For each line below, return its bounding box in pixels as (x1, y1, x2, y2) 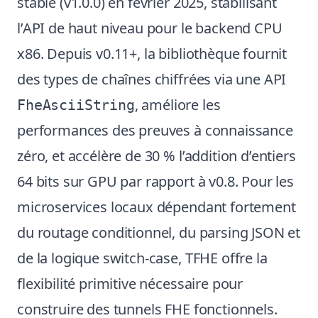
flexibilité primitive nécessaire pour (17, 274, 243, 293)
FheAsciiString (17, 97, 135, 114)
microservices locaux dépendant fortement (17, 197, 296, 216)
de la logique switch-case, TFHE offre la (17, 248, 268, 268)
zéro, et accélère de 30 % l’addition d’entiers (17, 146, 296, 165)
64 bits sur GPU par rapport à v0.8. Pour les (17, 172, 294, 191)
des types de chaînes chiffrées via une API (17, 70, 287, 89)
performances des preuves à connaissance (17, 121, 293, 140)
